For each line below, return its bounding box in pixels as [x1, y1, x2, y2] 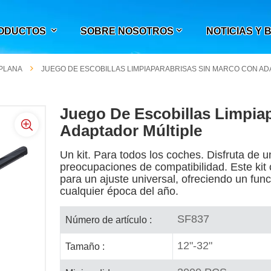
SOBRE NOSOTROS [80, 25, 174, 36]
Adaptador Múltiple [60, 121, 203, 140]
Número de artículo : [65, 215, 152, 226]
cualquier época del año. [60, 184, 179, 197]
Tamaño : [65, 241, 105, 252]
